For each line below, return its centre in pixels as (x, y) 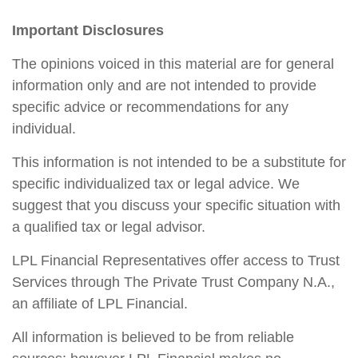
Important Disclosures (88, 30)
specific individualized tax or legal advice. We (156, 183)
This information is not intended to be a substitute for (179, 162)
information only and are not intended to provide (164, 85)
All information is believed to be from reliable (153, 337)
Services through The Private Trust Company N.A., (173, 282)
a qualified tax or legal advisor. (109, 227)
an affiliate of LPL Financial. (100, 303)
